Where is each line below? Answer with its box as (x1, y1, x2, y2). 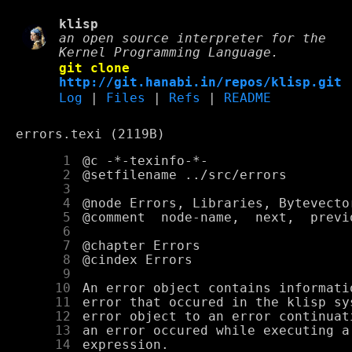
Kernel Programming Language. (59, 46, 280, 60)
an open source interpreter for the (59, 31, 327, 46)
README (224, 91, 272, 105)
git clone (59, 61, 130, 75)
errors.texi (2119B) (16, 127, 165, 142)
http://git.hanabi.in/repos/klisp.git (59, 75, 343, 90)
